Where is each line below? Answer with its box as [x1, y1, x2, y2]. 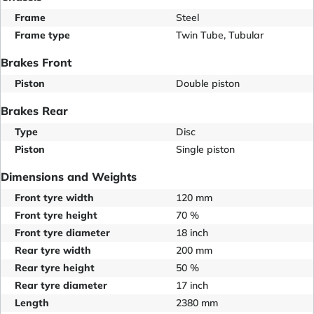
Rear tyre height [15, 261, 95, 274]
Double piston [176, 76, 240, 90]
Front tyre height [15, 208, 97, 221]
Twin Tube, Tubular [176, 28, 264, 41]
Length [15, 296, 49, 309]
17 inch [176, 278, 208, 292]
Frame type [15, 28, 70, 41]
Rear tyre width [15, 243, 91, 257]
